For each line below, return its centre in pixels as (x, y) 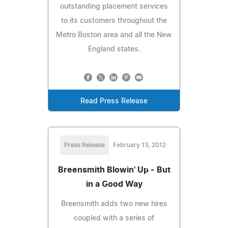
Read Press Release (114, 101)
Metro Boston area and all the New (114, 35)
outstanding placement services (114, 6)
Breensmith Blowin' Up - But (114, 170)
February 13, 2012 (139, 145)
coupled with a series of (114, 218)
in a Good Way (114, 184)
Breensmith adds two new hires (114, 204)
